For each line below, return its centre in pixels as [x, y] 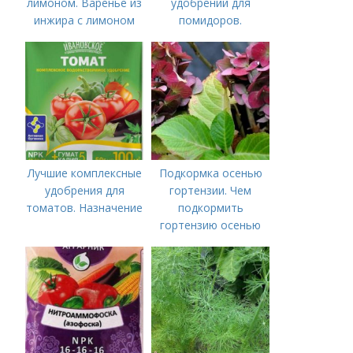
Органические [210, 37]
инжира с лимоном [85, 20]
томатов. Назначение [85, 208]
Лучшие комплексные [84, 173]
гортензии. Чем [211, 190]
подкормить [210, 208]
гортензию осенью [211, 225]
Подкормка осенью [210, 173]
